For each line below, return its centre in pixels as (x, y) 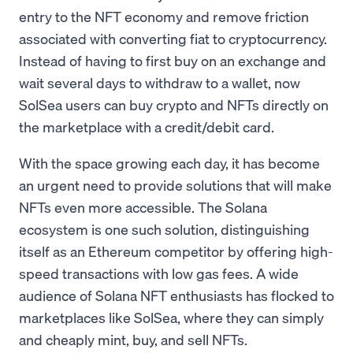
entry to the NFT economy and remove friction (164, 16)
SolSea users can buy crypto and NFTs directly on (174, 104)
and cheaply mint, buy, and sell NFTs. (133, 339)
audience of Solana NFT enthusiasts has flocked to (176, 295)
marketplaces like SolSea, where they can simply (171, 317)
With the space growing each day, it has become (169, 163)
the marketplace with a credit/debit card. (147, 126)
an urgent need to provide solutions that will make (175, 185)
